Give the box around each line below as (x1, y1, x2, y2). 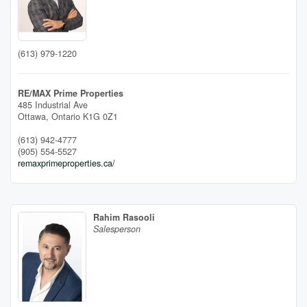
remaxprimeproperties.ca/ (18, 156, 115, 169)
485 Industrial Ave (18, 98, 88, 111)
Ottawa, (18, 110, 51, 123)
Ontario (51, 110, 80, 123)
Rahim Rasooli (93, 210, 155, 223)
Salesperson (93, 222, 140, 235)
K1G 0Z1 (83, 110, 118, 123)
